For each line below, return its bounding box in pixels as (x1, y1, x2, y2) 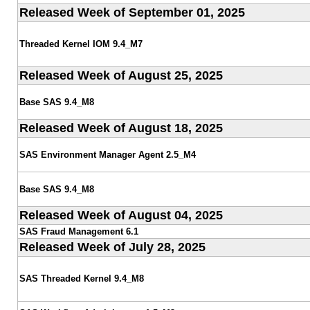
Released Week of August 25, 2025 (19, 68, 223, 82)
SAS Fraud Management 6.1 (19, 226, 138, 237)
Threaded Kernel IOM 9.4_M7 (19, 38, 143, 49)
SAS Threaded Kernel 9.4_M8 (19, 273, 144, 284)
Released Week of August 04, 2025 (19, 208, 223, 222)
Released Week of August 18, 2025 (19, 120, 223, 135)
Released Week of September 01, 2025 (19, 5, 245, 19)
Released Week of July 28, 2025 (19, 239, 206, 254)
